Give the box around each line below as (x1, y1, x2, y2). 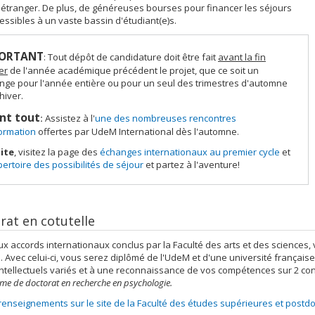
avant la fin (218, 51, 266, 63)
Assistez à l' (45, 112, 95, 124)
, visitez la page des (14, 146, 100, 158)
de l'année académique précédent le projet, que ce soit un (8, 64, 259, 77)
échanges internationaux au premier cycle (100, 146, 280, 158)
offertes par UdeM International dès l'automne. (36, 125, 239, 138)
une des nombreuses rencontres (95, 112, 236, 124)
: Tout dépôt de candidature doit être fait (44, 51, 218, 63)
